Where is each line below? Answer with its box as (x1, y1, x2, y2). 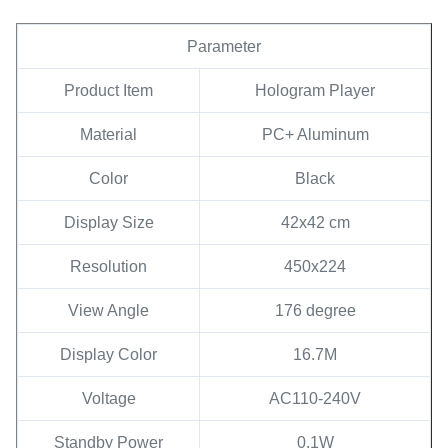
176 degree (274, 302, 356, 319)
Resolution (70, 258, 147, 275)
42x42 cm (280, 214, 350, 231)
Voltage (81, 390, 136, 407)
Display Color (60, 346, 157, 363)
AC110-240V (269, 390, 361, 407)
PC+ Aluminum (261, 126, 369, 143)
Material (80, 126, 137, 143)
